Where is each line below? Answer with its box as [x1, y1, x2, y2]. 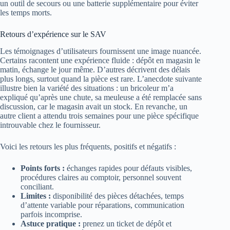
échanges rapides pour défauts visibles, [65, 164, 192, 172]
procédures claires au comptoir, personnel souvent [21, 173, 181, 182]
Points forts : [21, 164, 65, 172]
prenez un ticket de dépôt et [81, 219, 171, 228]
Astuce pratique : [21, 219, 81, 228]
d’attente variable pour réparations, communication [21, 201, 184, 209]
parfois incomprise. [21, 210, 82, 219]
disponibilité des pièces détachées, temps [51, 191, 184, 200]
